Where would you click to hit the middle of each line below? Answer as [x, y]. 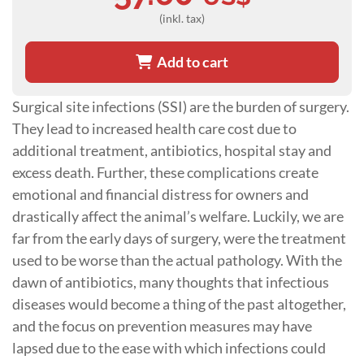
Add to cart [190, 61]
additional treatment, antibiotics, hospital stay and [172, 150]
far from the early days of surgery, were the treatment [179, 238]
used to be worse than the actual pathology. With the [177, 260]
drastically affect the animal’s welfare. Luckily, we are [178, 216]
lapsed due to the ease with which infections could [169, 347]
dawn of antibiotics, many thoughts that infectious [171, 282]
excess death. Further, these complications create [165, 172]
